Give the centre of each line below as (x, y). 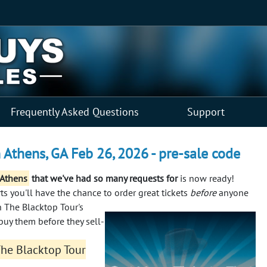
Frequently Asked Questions (75, 111)
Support (206, 111)
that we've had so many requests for (103, 178)
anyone (232, 192)
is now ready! (206, 178)
